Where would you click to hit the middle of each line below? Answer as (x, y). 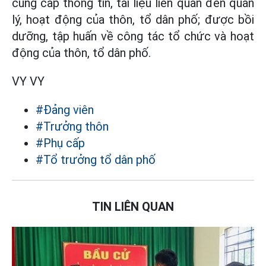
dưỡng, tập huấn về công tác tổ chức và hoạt (133, 36)
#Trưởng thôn (72, 126)
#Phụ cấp (60, 143)
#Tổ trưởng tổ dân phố (96, 160)
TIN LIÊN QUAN (133, 207)
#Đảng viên (65, 110)
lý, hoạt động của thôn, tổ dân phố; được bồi (133, 20)
